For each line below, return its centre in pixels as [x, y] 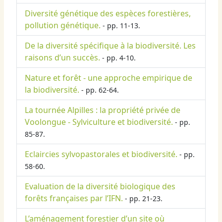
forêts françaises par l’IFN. [74, 198]
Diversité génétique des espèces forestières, [108, 14]
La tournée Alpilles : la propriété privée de [103, 110]
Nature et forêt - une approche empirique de [109, 78]
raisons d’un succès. [62, 58]
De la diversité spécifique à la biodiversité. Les [110, 46]
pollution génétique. [63, 26]
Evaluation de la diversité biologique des [100, 187]
